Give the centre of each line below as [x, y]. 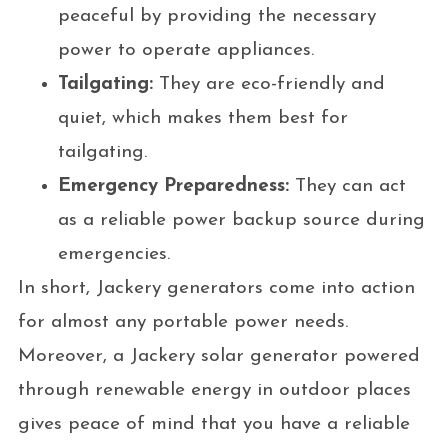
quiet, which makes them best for [202, 119]
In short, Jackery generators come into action [216, 289]
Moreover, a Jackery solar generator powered [218, 357]
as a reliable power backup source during [241, 221]
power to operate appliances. [185, 51]
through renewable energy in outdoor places [214, 391]
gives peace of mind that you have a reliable [213, 425]
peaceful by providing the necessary [216, 17]
